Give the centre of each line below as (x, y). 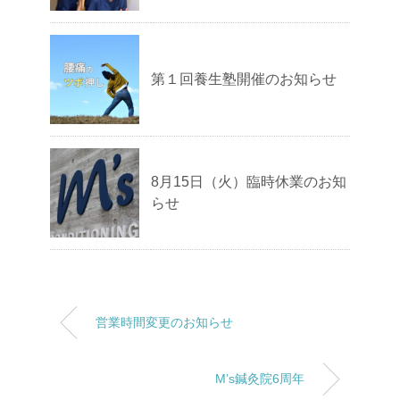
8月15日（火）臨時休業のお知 (249, 182)
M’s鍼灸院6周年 (260, 379)
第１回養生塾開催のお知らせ (244, 79)
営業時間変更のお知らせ (164, 322)
